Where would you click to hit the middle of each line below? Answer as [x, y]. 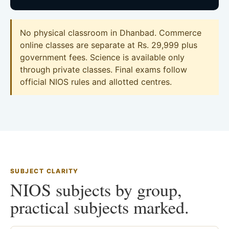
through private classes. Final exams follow [104, 70]
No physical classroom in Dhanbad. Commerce [111, 33]
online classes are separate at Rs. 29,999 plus [109, 45]
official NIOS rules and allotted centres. [96, 82]
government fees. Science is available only [102, 58]
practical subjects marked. [100, 207]
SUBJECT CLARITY [44, 171]
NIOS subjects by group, [96, 190]
